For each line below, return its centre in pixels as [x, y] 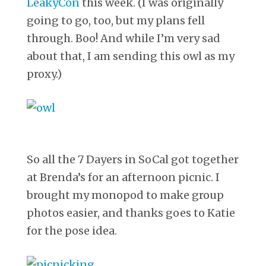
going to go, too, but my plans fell [116, 20]
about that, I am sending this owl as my [131, 56]
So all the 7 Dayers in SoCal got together [133, 159]
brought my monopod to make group [125, 195]
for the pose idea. [72, 230]
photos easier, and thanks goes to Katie [131, 213]
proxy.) [44, 74]
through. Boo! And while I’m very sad [123, 38]
